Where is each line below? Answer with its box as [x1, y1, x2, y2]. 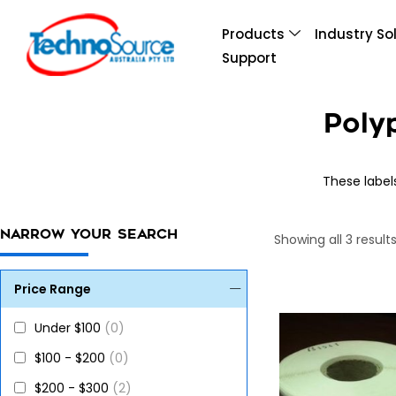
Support [222, 49, 278, 68]
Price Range [14, 279, 91, 298]
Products [222, 25, 286, 44]
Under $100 [34, 318, 104, 337]
